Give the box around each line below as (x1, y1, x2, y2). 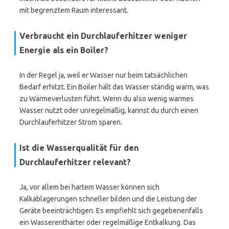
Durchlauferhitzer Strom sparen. (19, 118, 122, 126)
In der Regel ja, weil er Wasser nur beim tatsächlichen (19, 71, 188, 79)
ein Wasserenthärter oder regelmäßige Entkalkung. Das (19, 218, 196, 226)
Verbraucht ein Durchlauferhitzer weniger (19, 31, 187, 40)
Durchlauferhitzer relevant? (19, 157, 131, 167)
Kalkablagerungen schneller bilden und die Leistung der (19, 195, 197, 203)
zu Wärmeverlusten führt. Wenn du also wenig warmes (19, 95, 194, 103)
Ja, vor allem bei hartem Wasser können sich (19, 183, 159, 191)
